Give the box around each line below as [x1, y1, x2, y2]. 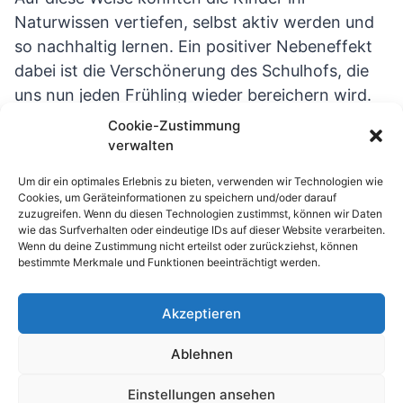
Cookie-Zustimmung [108, 117, 240, 134]
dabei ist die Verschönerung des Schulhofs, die [14, 60, 369, 80]
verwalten [108, 137, 174, 154]
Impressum [67, 357, 152, 377]
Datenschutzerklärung [166, 357, 336, 377]
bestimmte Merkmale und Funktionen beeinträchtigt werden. [18, 255, 320, 269]
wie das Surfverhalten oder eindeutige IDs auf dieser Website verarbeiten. [18, 223, 385, 237]
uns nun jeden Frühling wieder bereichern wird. [14, 85, 372, 104]
